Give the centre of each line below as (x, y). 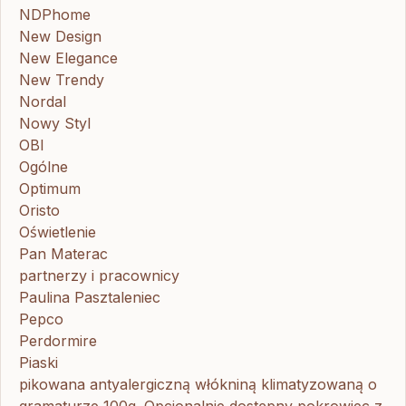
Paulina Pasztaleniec (90, 297)
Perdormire (58, 340)
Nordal (43, 101)
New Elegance (68, 58)
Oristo (39, 210)
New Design (60, 36)
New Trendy (62, 79)
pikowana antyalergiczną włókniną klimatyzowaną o (198, 384)
